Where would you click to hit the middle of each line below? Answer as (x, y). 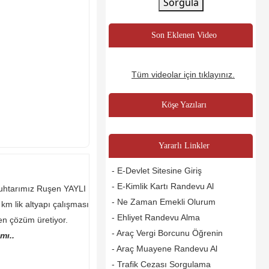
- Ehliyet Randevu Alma (156, 218)
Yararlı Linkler (184, 146)
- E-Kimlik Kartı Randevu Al (163, 186)
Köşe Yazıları (184, 105)
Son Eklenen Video (184, 35)
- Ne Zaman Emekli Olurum (164, 202)
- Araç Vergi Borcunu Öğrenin (167, 233)
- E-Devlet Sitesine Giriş (157, 171)
